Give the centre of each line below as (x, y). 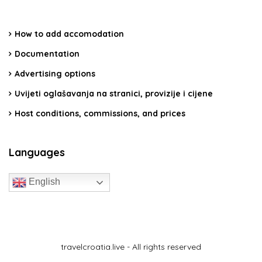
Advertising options (55, 74)
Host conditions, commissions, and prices (100, 113)
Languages (37, 152)
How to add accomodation (69, 34)
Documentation (47, 54)
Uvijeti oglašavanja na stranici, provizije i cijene (114, 94)
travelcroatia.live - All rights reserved (131, 247)
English (43, 182)
